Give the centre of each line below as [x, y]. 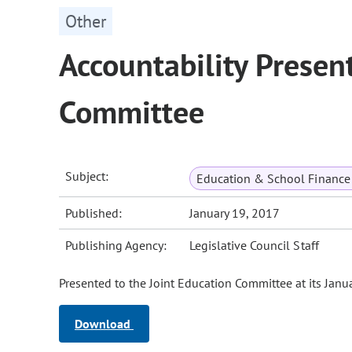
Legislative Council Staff [254, 246]
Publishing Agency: [116, 246]
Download [104, 324]
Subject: [87, 176]
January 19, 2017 [235, 213]
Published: [94, 213]
